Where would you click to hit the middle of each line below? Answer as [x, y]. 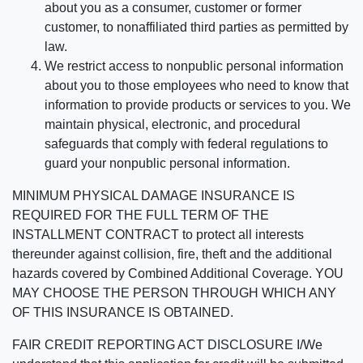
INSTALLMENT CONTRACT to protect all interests [158, 235]
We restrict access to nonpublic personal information [194, 66]
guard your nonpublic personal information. [167, 164]
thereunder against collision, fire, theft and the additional [172, 254]
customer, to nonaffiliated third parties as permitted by [196, 28]
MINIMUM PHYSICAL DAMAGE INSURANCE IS [154, 196]
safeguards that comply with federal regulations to [186, 144]
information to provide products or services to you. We [198, 105]
